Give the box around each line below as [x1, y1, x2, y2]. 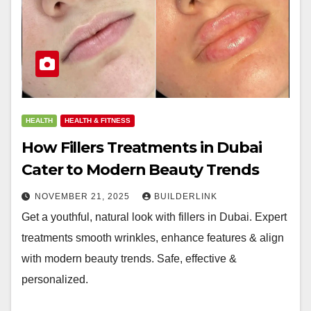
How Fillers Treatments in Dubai [22, 138, 262, 157]
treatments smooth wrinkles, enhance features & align [22, 232, 284, 244]
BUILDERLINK [154, 192, 217, 201]
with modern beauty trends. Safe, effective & [22, 253, 237, 264]
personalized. [22, 274, 88, 285]
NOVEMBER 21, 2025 [35, 192, 133, 201]
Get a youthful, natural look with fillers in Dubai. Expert [22, 211, 287, 223]
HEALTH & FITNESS [65, 117, 131, 124]
